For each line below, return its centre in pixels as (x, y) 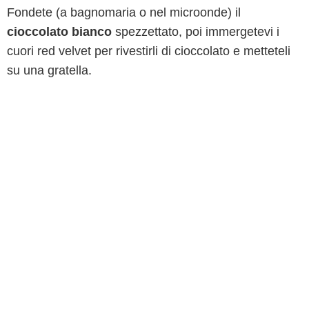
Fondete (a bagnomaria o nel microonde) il (124, 12)
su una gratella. (49, 70)
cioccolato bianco (59, 32)
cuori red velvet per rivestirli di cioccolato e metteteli (149, 51)
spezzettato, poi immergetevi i (196, 32)
